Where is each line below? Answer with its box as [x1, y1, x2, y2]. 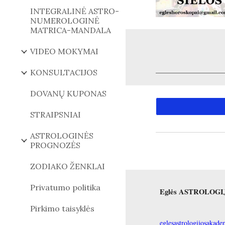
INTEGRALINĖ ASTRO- [30, 6, 119, 16]
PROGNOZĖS [30, 140, 80, 150]
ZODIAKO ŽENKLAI [30, 161, 105, 171]
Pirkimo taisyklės [30, 203, 94, 213]
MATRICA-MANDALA [30, 25, 111, 35]
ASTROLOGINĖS [30, 131, 93, 141]
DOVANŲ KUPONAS [30, 88, 106, 98]
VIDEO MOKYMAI [30, 46, 98, 56]
